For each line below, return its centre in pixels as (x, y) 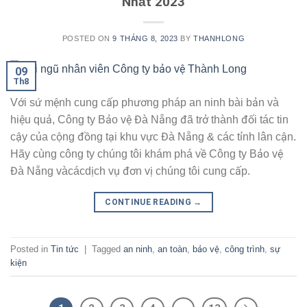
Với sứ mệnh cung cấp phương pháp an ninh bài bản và (145, 103)
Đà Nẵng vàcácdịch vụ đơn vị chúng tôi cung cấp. (130, 171)
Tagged (108, 249)
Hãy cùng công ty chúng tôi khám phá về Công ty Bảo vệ (147, 154)
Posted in (30, 249)
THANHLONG (219, 39)
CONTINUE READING (149, 202)
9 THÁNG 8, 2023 (145, 39)
